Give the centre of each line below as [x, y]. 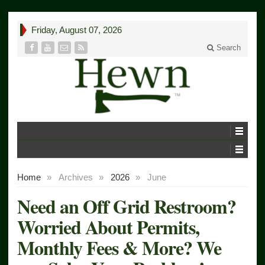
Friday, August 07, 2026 [77, 30]
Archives [76, 177]
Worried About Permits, [108, 227]
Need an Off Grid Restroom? [127, 206]
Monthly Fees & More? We [119, 247]
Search [227, 48]
